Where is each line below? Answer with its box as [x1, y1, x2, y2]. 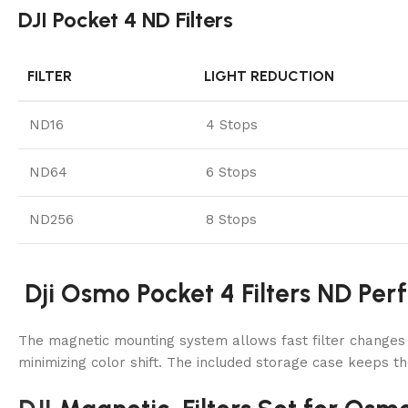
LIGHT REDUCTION [204, 66, 334, 85]
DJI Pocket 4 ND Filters [18, 5, 233, 33]
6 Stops [206, 163, 257, 180]
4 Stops [206, 116, 258, 133]
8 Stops [206, 210, 257, 228]
